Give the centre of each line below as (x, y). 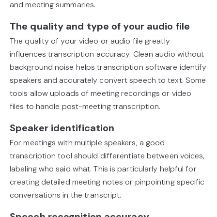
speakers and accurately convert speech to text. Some (108, 80)
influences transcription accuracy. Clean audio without (107, 54)
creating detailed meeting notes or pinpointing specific (107, 182)
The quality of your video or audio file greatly (90, 41)
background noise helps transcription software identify (108, 67)
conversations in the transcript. (66, 195)
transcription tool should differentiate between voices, (107, 156)
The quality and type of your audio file (100, 26)
